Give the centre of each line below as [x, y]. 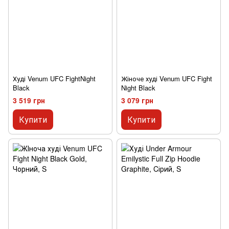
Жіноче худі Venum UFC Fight [167, 78]
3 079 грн [137, 100]
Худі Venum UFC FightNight [54, 78]
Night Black [138, 87]
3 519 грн [29, 100]
